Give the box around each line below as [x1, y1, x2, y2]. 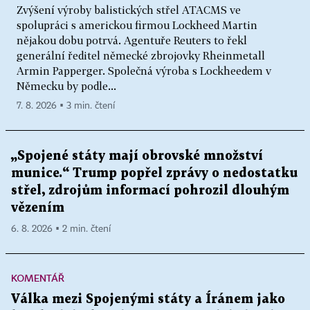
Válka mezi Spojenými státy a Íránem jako [11, 293, 285, 305]
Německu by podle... [17, 79, 116, 92]
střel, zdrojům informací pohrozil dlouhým [11, 184, 289, 197]
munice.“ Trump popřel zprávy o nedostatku [11, 167, 298, 179]
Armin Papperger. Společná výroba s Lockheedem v [17, 64, 271, 77]
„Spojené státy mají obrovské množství [11, 149, 263, 162]
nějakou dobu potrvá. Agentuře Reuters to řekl [17, 33, 247, 46]
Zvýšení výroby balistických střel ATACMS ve [17, 3, 241, 16]
